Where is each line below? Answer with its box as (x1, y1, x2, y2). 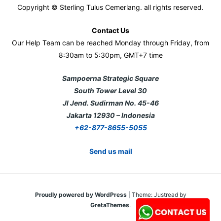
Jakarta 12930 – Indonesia (66, 111, 155, 120)
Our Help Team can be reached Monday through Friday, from (12, 38, 209, 47)
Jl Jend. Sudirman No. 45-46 (62, 99, 159, 108)
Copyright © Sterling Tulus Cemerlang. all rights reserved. (17, 2, 204, 11)
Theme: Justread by (131, 190, 186, 198)
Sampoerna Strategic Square (62, 74, 159, 83)
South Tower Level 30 (74, 86, 147, 95)
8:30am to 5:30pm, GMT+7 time (58, 51, 163, 60)
